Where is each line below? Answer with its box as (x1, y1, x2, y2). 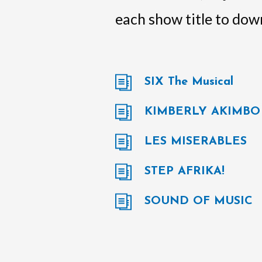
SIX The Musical (144, 76, 233, 88)
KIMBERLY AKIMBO (144, 106, 260, 118)
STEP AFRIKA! (144, 166, 225, 178)
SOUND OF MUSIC (144, 195, 253, 208)
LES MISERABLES (144, 136, 247, 148)
